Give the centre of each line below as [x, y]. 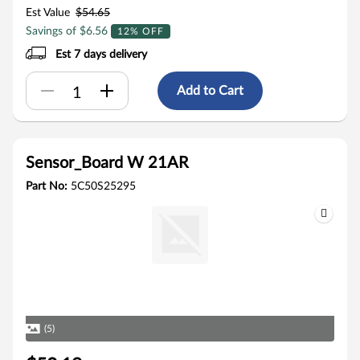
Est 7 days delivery [102, 55]
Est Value [48, 13]
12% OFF [141, 31]
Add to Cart [210, 90]
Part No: [48, 186]
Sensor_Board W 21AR [107, 163]
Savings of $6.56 [68, 31]
